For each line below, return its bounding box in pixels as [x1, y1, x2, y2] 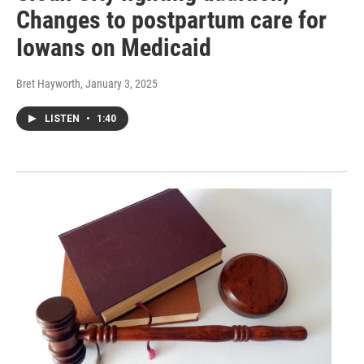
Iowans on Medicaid [16, 32, 211, 62]
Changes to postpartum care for [16, 5, 327, 34]
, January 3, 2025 [80, 76, 158, 90]
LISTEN [45, 112, 82, 124]
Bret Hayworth [16, 76, 80, 90]
